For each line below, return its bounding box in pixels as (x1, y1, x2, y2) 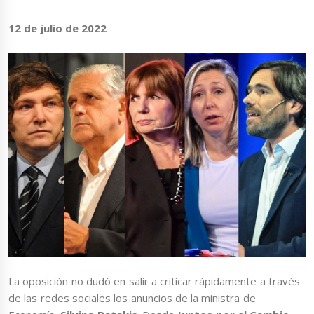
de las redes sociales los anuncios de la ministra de (8, 290, 256, 305)
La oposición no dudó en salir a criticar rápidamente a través (8, 273, 300, 288)
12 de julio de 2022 (8, 21, 107, 36)
